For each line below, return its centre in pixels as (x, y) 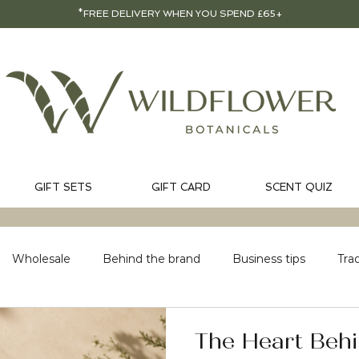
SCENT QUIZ (298, 188)
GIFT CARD (181, 188)
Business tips (269, 258)
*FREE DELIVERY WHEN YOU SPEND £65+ (180, 14)
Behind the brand (151, 258)
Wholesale (41, 258)
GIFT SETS (63, 188)
